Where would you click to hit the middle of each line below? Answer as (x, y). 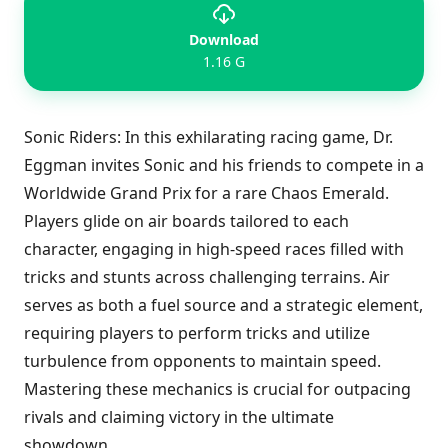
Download (224, 39)
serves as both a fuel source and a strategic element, (223, 305)
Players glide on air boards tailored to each (186, 221)
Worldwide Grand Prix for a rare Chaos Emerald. (206, 193)
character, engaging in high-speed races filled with (214, 249)
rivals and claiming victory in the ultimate (179, 417)
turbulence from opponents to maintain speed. (202, 361)
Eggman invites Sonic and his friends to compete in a (224, 165)
